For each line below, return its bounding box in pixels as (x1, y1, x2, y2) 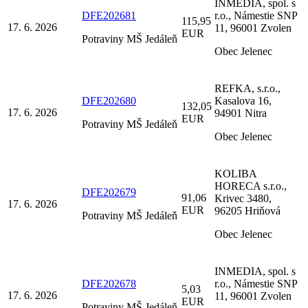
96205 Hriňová (214, 204, 280, 217)
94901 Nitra (214, 107, 267, 119)
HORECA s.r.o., (214, 179, 287, 192)
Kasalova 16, (214, 94, 272, 107)
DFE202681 (82, 9, 136, 21)
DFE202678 (82, 277, 136, 289)
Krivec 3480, (214, 192, 272, 204)
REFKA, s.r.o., (214, 82, 280, 94)
